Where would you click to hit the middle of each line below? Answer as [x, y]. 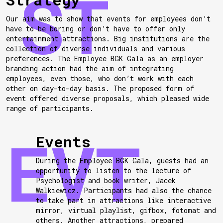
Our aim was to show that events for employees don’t [108, 19]
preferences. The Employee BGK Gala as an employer [105, 59]
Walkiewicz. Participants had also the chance [124, 191]
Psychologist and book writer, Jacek [106, 181]
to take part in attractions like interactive [124, 201]
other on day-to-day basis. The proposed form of [100, 89]
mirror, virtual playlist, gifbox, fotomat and [126, 211]
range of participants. [50, 109]
